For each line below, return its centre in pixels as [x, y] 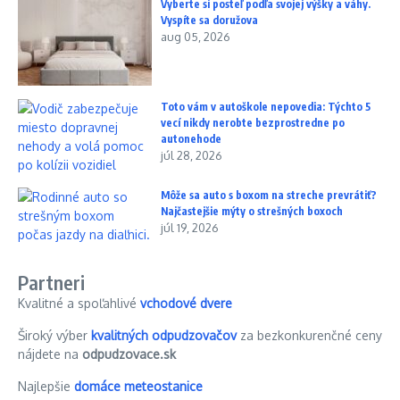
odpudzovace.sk [129, 354]
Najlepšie [46, 386]
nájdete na [50, 354]
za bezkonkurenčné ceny [309, 335]
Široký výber [54, 335]
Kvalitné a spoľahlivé [79, 303]
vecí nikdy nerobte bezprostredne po [253, 122]
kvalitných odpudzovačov [164, 335]
